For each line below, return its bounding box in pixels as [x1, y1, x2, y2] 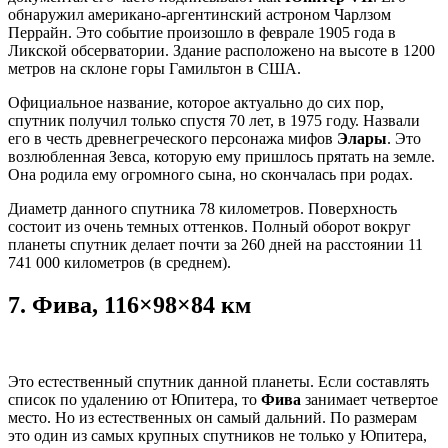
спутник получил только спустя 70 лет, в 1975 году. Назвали [8, 112, 420, 130]
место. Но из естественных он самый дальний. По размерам [8, 409, 417, 427]
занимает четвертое [301, 391, 438, 409]
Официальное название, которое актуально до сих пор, [8, 94, 384, 112]
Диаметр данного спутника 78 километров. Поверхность [8, 200, 397, 218]
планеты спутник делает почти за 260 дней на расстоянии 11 [8, 236, 423, 254]
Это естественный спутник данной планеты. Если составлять [8, 373, 429, 391]
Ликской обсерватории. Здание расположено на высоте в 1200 [8, 42, 435, 60]
